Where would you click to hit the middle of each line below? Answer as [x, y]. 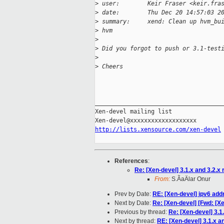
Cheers [111, 67]
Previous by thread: [141, 212]
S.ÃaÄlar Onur [190, 179]
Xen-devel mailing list [133, 112]
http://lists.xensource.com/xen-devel [158, 130]
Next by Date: [133, 203]
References [131, 161]
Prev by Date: [133, 194]
